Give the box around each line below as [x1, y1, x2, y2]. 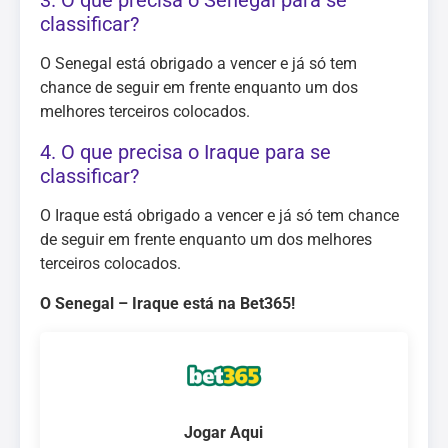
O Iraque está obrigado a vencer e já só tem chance [40, 206, 399, 225]
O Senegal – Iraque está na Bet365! [40, 294, 295, 313]
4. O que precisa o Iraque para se [40, 140, 331, 164]
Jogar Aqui [184, 423, 264, 443]
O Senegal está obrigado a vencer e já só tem [40, 54, 357, 73]
